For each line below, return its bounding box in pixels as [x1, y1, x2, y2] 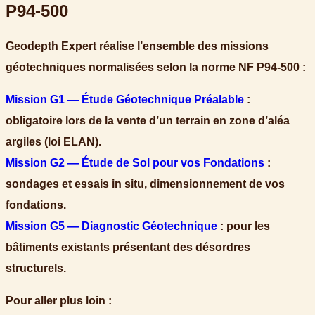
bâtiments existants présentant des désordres [6, 240, 250, 253]
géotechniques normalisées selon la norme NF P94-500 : [6, 60, 306, 73]
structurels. [6, 262, 66, 274]
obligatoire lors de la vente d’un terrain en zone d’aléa [6, 114, 290, 127]
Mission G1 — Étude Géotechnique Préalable [6, 93, 244, 105]
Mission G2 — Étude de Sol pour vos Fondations [6, 156, 264, 169]
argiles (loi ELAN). [6, 135, 101, 148]
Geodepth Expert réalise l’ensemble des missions [6, 39, 269, 52]
